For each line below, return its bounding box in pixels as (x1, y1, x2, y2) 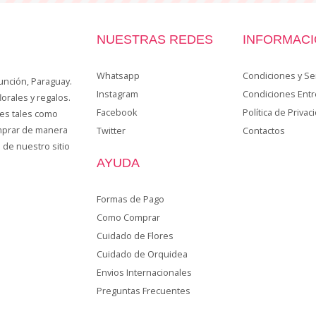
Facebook (96, 106, 137, 119)
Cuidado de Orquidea (96, 248, 188, 260)
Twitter (96, 124, 126, 137)
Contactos (242, 124, 285, 137)
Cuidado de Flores (96, 229, 174, 242)
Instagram (96, 87, 138, 100)
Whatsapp (96, 69, 140, 82)
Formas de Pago (96, 193, 164, 205)
